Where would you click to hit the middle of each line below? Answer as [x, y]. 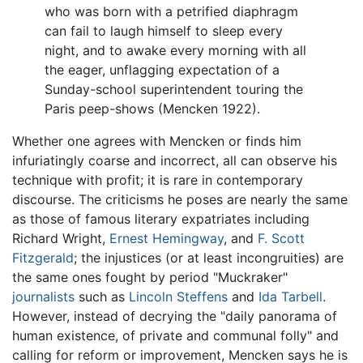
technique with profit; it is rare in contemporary [158, 179]
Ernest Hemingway [167, 238]
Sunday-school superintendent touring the [174, 89]
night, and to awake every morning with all [175, 50]
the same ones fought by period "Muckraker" [150, 277]
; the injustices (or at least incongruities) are [209, 257]
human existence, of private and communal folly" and [175, 335]
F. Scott [281, 238]
